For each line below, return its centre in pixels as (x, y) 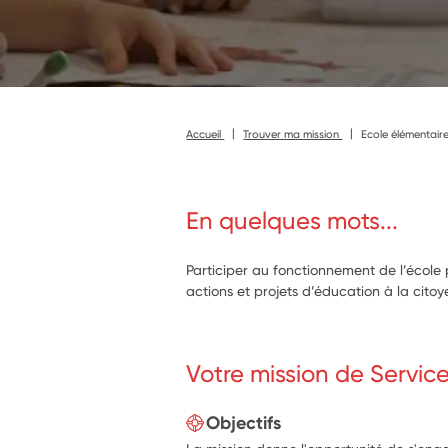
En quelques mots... (292, 220)
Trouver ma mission (293, 133)
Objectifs (244, 422)
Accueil (205, 133)
